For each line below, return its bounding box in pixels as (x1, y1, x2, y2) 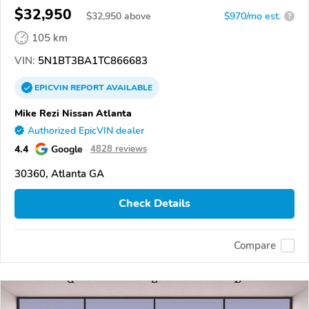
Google (51, 141, 83, 156)
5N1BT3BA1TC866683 (35, 53, 148, 68)
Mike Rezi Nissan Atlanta (14, 106, 132, 120)
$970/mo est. (224, 9, 281, 23)
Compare (234, 239, 276, 253)
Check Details (119, 196, 190, 212)
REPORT (70, 81, 104, 93)
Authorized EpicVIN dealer (28, 123, 144, 137)
